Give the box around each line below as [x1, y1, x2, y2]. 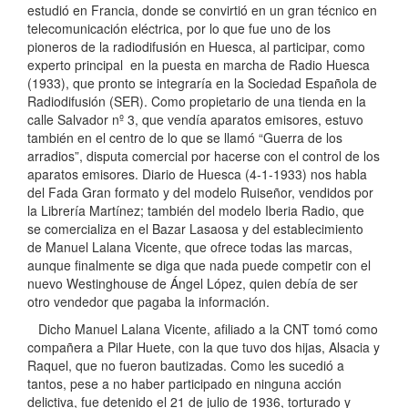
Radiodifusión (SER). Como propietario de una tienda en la [27, 91, 366, 110]
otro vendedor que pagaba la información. [27, 291, 270, 311]
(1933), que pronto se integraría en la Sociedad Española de [27, 73, 377, 92]
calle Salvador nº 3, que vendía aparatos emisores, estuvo [27, 109, 363, 128]
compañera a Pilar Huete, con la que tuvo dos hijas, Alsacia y [27, 337, 380, 356]
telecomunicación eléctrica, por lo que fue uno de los [27, 18, 331, 37]
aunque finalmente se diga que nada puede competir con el [27, 255, 371, 274]
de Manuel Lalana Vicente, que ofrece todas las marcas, [27, 237, 352, 256]
